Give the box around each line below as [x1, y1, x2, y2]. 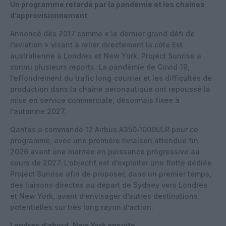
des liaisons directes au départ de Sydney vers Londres [10, 180, 207, 189]
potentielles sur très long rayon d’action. [10, 202, 153, 211]
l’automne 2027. [10, 106, 66, 116]
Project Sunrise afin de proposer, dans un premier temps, [10, 169, 211, 178]
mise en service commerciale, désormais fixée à [10, 95, 180, 104]
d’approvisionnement [10, 11, 87, 20]
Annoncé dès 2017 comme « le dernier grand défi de [10, 29, 195, 38]
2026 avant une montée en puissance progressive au [10, 147, 200, 156]
